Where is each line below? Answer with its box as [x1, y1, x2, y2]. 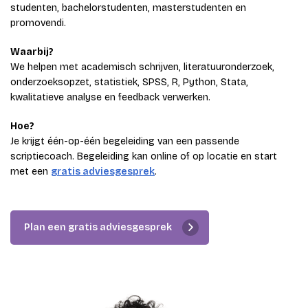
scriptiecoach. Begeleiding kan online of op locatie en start [10, 150, 277, 162]
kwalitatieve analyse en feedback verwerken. [10, 91, 210, 103]
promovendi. [10, 16, 66, 29]
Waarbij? [10, 45, 54, 58]
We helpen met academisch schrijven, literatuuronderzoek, [10, 60, 274, 73]
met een [10, 165, 51, 177]
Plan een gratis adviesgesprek [24, 221, 172, 233]
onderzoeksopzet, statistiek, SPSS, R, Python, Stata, [10, 76, 248, 88]
